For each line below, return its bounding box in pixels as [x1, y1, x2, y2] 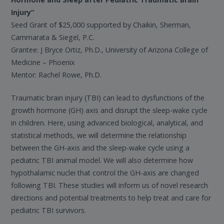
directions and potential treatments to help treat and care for [11, 193, 211, 203]
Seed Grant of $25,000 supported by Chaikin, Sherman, [11, 19, 191, 29]
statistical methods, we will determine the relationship [11, 130, 187, 140]
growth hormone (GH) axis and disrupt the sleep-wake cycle [11, 105, 208, 115]
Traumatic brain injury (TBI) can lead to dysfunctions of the [11, 93, 205, 103]
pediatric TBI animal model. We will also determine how [11, 155, 193, 165]
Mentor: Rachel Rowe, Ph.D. [11, 69, 102, 79]
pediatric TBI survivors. [11, 205, 86, 215]
